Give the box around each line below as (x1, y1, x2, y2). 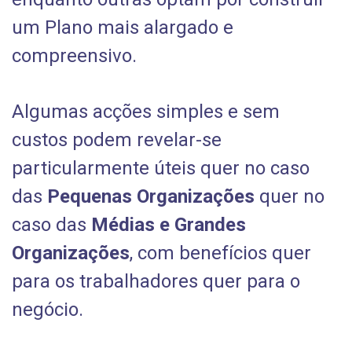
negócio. (12, 299, 83, 321)
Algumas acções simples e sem (12, 101, 280, 123)
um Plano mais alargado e (12, 16, 234, 38)
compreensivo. (12, 45, 137, 67)
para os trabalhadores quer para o (12, 270, 301, 292)
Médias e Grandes (91, 214, 247, 236)
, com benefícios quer (130, 242, 312, 264)
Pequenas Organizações (47, 185, 260, 207)
